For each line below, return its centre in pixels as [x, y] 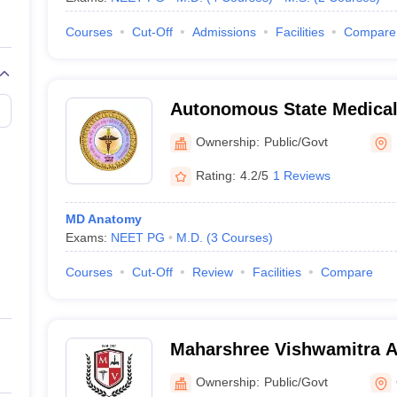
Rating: [215, 175]
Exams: [88, 237]
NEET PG [137, 237]
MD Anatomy [103, 219]
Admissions [224, 32]
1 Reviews [301, 175]
